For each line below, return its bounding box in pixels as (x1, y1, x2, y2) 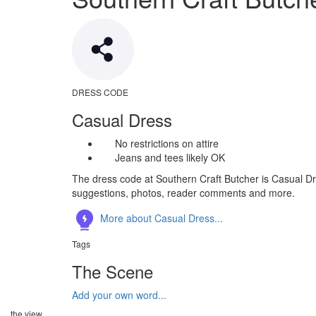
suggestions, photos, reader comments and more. (72, 186, 295, 200)
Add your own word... (72, 288, 166, 302)
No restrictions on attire (115, 136, 219, 150)
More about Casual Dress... (97, 210, 223, 225)
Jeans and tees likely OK (115, 150, 225, 164)
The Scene (72, 259, 153, 284)
